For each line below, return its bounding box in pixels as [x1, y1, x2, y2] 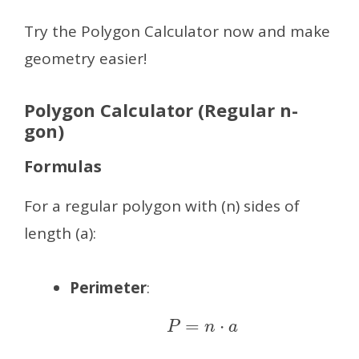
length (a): [24, 222, 96, 244]
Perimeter [70, 277, 147, 299]
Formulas [24, 155, 102, 177]
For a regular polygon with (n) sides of [24, 195, 300, 216]
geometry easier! [24, 47, 147, 69]
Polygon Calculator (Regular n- [24, 97, 298, 122]
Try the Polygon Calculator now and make [24, 20, 330, 42]
